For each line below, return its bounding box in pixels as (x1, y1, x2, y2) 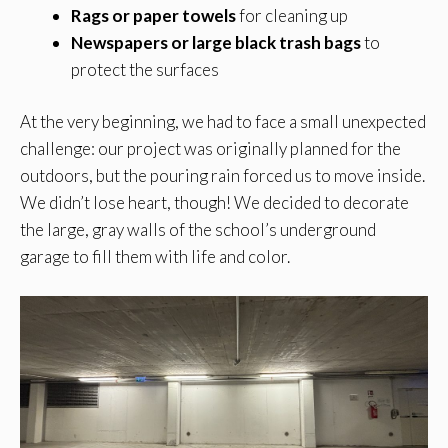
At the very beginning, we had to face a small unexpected (20, 111, 426, 133)
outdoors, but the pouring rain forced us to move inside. (20, 165, 425, 187)
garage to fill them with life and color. (20, 246, 290, 268)
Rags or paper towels (71, 4, 236, 26)
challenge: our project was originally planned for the (20, 138, 401, 160)
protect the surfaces (71, 58, 219, 80)
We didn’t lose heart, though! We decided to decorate (20, 192, 409, 214)
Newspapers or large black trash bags (71, 31, 361, 53)
